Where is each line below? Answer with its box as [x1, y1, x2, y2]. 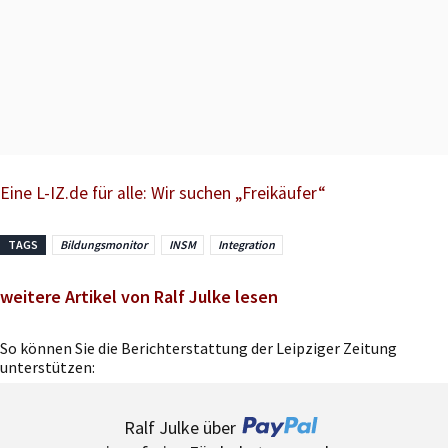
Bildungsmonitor [60, 236, 147, 252]
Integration [218, 236, 275, 252]
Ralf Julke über [124, 415, 236, 439]
